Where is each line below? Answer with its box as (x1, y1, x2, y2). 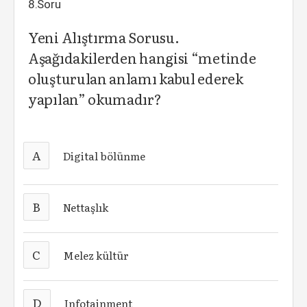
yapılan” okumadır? (28, 88, 162, 109)
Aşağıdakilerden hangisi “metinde (28, 47, 256, 68)
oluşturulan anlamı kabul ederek (28, 68, 243, 88)
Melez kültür (63, 247, 130, 263)
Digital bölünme (63, 147, 146, 164)
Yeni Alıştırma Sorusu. (28, 27, 180, 47)
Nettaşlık (63, 199, 109, 215)
